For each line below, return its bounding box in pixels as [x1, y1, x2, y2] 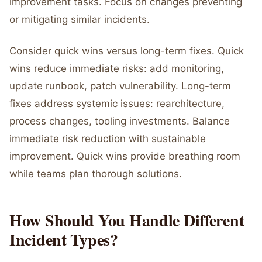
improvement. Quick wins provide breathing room [9, 150, 240, 162]
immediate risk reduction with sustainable [9, 133, 206, 144]
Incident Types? [9, 227, 118, 251]
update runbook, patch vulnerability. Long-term [9, 80, 231, 92]
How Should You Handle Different [9, 208, 244, 232]
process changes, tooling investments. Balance [9, 115, 230, 127]
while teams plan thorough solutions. [9, 168, 182, 180]
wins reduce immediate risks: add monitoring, [9, 63, 224, 74]
